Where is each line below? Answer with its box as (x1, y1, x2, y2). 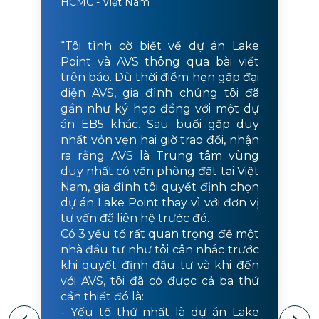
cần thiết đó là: (60, 290, 144, 304)
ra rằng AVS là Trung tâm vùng (60, 149, 259, 163)
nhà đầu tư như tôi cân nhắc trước (60, 243, 259, 257)
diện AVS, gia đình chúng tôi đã (60, 86, 259, 100)
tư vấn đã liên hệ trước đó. (60, 211, 209, 226)
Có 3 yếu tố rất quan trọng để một (60, 227, 259, 241)
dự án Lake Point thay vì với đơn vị (60, 196, 259, 210)
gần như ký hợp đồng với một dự (60, 102, 259, 116)
